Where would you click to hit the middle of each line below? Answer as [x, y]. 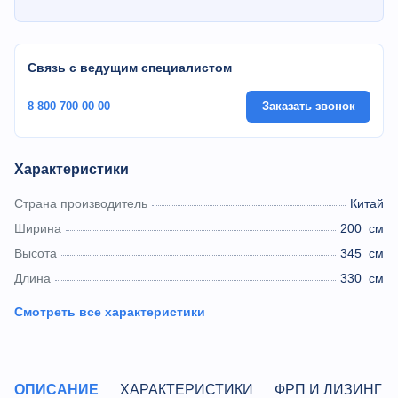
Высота [36, 253]
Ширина [38, 228]
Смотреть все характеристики [110, 312]
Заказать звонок [308, 106]
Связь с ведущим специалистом [130, 68]
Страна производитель [81, 203]
